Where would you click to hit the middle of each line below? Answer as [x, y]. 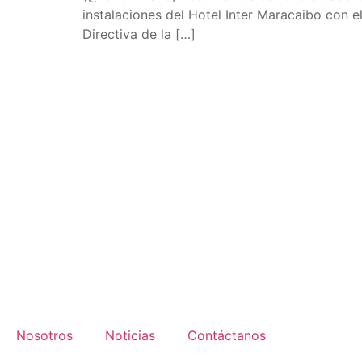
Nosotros [44, 336]
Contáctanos [227, 336]
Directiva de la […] [139, 34]
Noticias [130, 336]
